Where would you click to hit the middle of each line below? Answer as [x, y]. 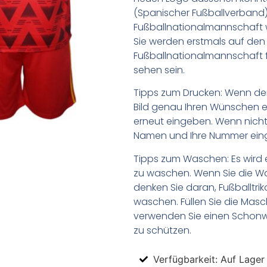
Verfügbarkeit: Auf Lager [209, 259]
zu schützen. [162, 230]
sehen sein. [159, 70]
